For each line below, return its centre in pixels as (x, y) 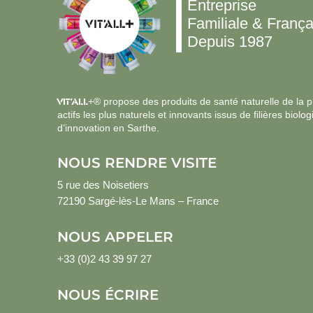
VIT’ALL (73, 101)
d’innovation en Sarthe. (108, 128)
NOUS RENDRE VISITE (137, 162)
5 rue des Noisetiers (103, 184)
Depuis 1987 (230, 41)
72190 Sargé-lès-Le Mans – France (138, 201)
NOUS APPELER (115, 236)
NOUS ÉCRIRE (108, 294)
